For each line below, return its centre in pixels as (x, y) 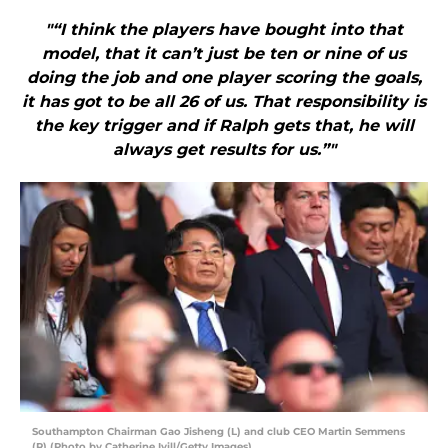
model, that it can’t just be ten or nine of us (224, 54)
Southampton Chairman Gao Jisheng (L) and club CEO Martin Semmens (218, 432)
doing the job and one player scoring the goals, (224, 78)
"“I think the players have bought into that (224, 30)
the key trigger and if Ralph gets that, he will (224, 126)
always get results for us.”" (224, 150)
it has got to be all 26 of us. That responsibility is (224, 102)
